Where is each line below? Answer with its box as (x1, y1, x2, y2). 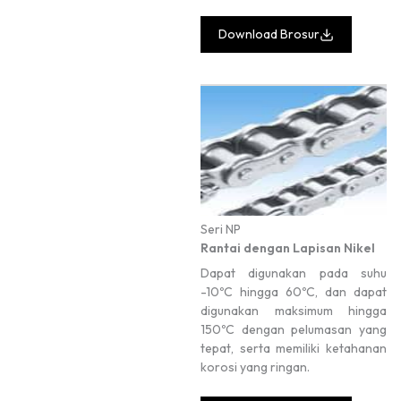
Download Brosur (218, 26, 320, 43)
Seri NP (200, 221, 241, 238)
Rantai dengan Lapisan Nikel (200, 240, 375, 257)
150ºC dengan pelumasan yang (200, 321, 387, 338)
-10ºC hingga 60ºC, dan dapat (200, 284, 387, 301)
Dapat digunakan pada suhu (200, 265, 387, 282)
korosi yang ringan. (200, 359, 310, 376)
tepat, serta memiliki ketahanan (200, 340, 387, 357)
